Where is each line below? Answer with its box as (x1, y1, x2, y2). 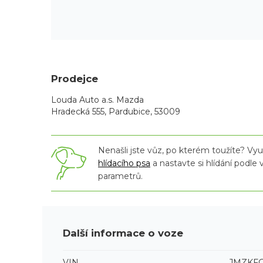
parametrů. (98, 171, 143, 182)
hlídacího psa (98, 158, 150, 169)
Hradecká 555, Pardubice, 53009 (51, 106, 180, 117)
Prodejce (51, 73, 98, 85)
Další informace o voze (63, 227, 183, 239)
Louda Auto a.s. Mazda (51, 95, 144, 106)
